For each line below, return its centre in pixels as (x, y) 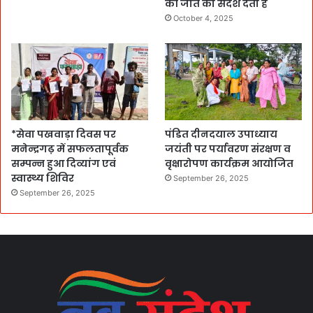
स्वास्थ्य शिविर (43, 178)
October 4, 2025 (204, 18)
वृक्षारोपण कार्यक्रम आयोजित (230, 163)
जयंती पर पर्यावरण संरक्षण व (228, 148)
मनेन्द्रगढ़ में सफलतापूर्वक (70, 148)
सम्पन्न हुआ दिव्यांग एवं (64, 163)
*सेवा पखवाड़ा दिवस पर (64, 134)
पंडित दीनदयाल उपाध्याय (221, 134)
